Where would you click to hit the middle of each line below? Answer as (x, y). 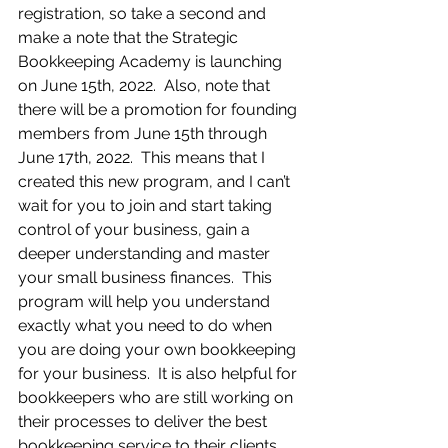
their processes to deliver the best (144, 421)
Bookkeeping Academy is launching (152, 61)
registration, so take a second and (144, 13)
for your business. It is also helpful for (159, 373)
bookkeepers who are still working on (157, 397)
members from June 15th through (144, 133)
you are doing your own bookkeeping (159, 349)
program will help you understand (146, 301)
